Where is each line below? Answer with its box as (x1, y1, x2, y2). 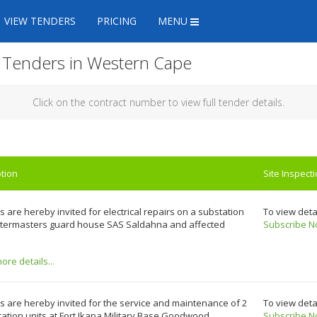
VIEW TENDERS (4, 14, 76, 28)
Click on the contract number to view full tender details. (33, 96, 284, 110)
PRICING (97, 14, 137, 28)
